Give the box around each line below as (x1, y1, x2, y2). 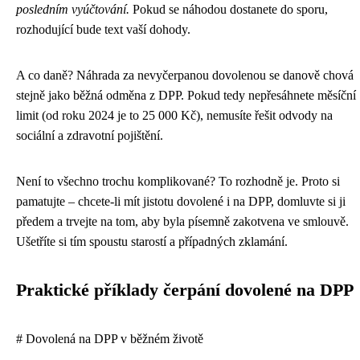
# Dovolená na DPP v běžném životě (16, 331, 203, 346)
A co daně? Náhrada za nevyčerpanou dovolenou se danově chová (16, 67, 354, 82)
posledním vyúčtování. (16, 2, 129, 16)
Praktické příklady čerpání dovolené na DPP (16, 280, 354, 300)
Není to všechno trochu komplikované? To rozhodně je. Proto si (16, 174, 340, 188)
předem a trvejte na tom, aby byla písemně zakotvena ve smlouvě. (16, 214, 349, 228)
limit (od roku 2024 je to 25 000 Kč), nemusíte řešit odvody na (16, 108, 333, 122)
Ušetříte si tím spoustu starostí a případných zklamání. (16, 234, 288, 248)
